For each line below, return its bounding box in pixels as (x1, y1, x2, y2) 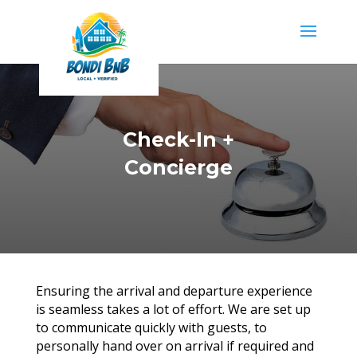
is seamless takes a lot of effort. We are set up (35, 300, 311, 318)
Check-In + (122, 127, 234, 151)
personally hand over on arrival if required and (35, 337, 314, 355)
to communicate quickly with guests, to (35, 319, 267, 336)
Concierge (124, 155, 233, 179)
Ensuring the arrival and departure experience (35, 282, 312, 300)
